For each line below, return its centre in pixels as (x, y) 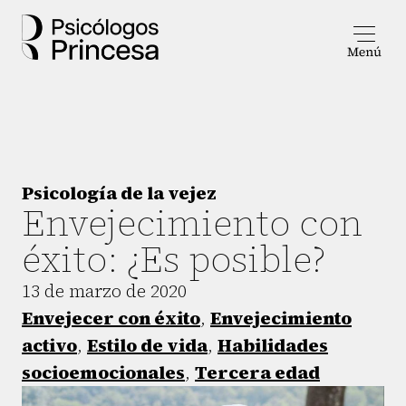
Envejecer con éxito (111, 318)
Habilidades (273, 345)
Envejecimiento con (192, 223)
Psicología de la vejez (119, 193)
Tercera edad (257, 372)
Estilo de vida (147, 345)
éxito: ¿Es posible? (174, 259)
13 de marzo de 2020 (104, 291)
